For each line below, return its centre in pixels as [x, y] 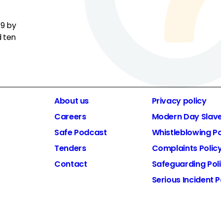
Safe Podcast [81, 132]
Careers [70, 116]
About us [72, 101]
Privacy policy [179, 101]
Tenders [70, 148]
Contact [71, 164]
